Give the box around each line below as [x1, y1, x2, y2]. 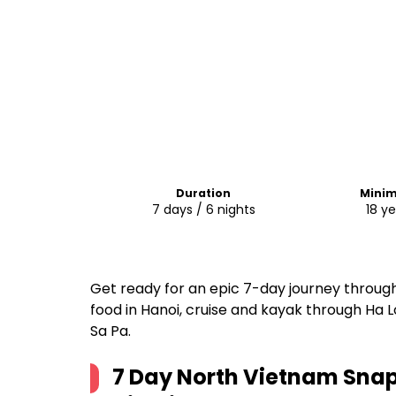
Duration [176, 186, 232, 201]
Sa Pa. [90, 321, 131, 341]
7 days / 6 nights [151, 201, 255, 218]
